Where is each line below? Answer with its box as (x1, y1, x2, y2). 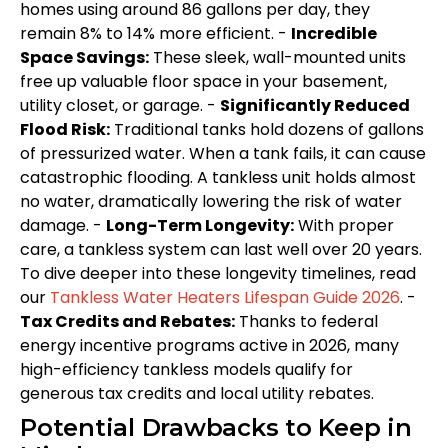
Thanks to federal (235, 309, 378, 333)
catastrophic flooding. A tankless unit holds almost (20, 165, 416, 189)
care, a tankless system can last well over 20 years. (20, 237, 422, 261)
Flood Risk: (20, 117, 110, 141)
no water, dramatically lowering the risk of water (20, 189, 402, 213)
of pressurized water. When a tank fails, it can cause (20, 141, 426, 165)
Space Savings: (20, 45, 149, 69)
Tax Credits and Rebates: (20, 309, 235, 333)
